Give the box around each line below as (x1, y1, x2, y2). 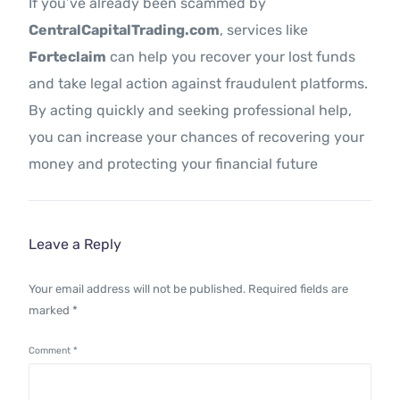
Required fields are (248, 282, 349, 296)
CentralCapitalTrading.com (29, 21, 221, 39)
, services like (220, 21, 309, 39)
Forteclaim (29, 48, 107, 66)
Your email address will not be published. (29, 282, 246, 296)
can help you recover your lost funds (106, 48, 356, 66)
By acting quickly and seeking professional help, (29, 102, 353, 120)
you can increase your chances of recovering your (29, 129, 365, 146)
